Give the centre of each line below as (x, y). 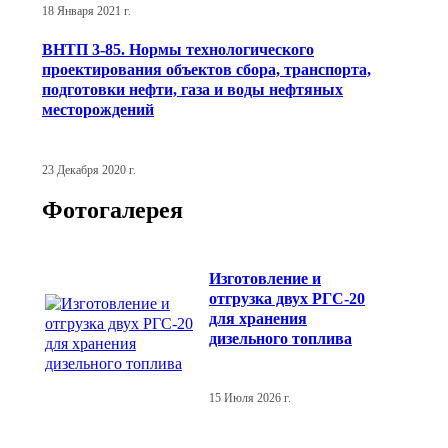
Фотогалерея (112, 210)
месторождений (98, 110)
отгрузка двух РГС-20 (287, 298)
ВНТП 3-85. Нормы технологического (178, 50)
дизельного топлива (280, 338)
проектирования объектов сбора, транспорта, (206, 70)
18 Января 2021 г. (86, 10)
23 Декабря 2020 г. (89, 169)
